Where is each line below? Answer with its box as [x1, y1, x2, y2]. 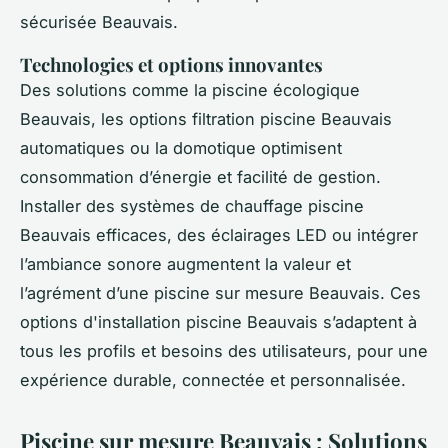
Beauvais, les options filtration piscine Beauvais [20, 109, 392, 130]
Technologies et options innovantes [20, 52, 323, 78]
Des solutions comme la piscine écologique [20, 80, 360, 101]
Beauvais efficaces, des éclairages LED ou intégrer [20, 225, 418, 246]
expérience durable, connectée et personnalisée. [20, 370, 406, 391]
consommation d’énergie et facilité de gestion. [20, 167, 381, 188]
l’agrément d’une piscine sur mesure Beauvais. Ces [20, 283, 421, 304]
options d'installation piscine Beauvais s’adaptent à [20, 312, 417, 333]
